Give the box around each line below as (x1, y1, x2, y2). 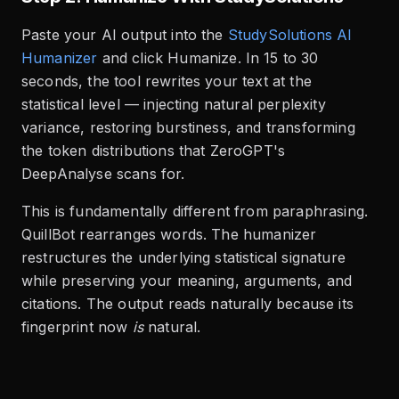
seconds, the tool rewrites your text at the (21, 72, 312, 91)
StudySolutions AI (227, 26, 353, 45)
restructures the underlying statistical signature (21, 248, 346, 267)
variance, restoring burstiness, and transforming (21, 118, 355, 137)
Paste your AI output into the (21, 26, 224, 45)
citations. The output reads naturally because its (21, 295, 354, 313)
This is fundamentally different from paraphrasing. (21, 202, 369, 221)
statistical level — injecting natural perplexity (21, 95, 326, 114)
